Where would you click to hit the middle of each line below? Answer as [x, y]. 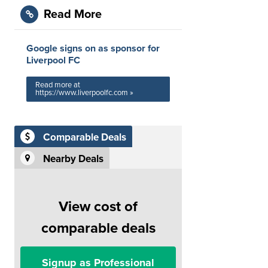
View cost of [98, 207]
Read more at [58, 85]
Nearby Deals [73, 159]
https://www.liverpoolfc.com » [84, 93]
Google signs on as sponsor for [93, 48]
